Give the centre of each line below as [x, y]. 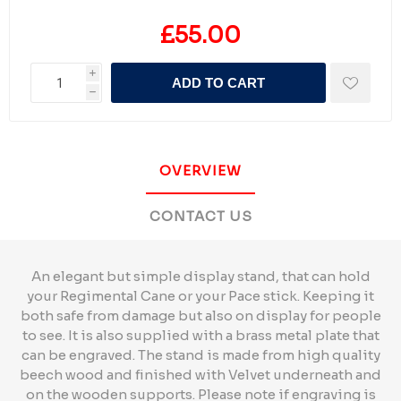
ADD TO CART [218, 83]
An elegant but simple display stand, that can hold [200, 276]
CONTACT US [200, 216]
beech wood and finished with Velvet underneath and [200, 375]
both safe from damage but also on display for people [200, 316]
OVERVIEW [200, 171]
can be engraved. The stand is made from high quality [200, 355]
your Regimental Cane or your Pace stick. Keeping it [200, 296]
